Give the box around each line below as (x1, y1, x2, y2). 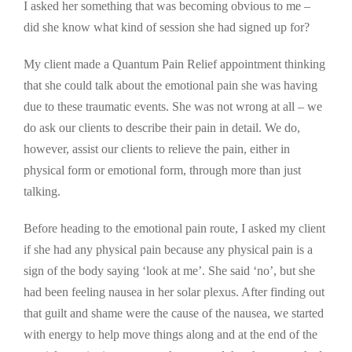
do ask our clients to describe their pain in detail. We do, (24, 120, 300, 134)
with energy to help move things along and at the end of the (24, 327, 317, 341)
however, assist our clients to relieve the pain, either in (24, 141, 290, 156)
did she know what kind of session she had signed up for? (24, 20, 310, 34)
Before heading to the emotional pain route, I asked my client (24, 221, 325, 235)
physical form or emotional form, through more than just (24, 163, 301, 177)
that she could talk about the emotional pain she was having (24, 78, 317, 92)
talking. (24, 184, 60, 198)
